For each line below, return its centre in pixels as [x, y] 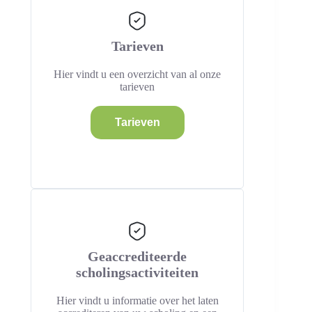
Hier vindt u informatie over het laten [137, 301]
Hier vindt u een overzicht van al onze [138, 74]
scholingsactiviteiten [138, 272]
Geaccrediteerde [138, 256]
